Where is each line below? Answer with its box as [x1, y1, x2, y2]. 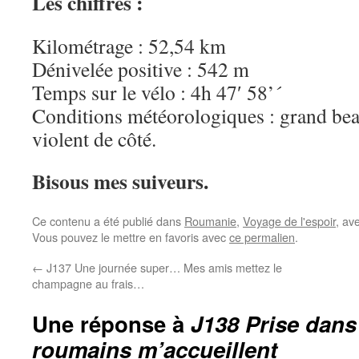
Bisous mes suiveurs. [32, 166, 208, 197]
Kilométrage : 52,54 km [32, 32, 226, 60]
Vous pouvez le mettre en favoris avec [32, 228, 229, 246]
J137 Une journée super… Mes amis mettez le [43, 259, 282, 276]
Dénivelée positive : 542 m [32, 55, 249, 83]
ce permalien [229, 228, 295, 246]
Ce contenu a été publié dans [32, 212, 184, 230]
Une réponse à [32, 308, 191, 340]
